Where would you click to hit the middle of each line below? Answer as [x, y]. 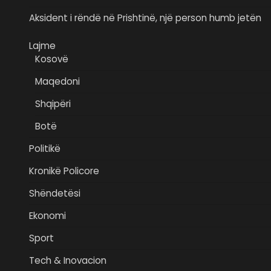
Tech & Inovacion [68, 261]
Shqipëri [53, 104]
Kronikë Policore [64, 171]
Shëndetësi [55, 194]
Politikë [45, 149]
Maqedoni [57, 82]
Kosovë [52, 59]
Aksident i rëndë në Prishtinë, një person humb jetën [145, 18]
